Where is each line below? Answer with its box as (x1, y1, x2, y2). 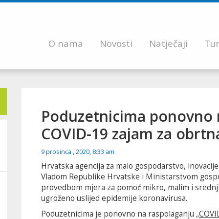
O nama (48, 37, 83, 49)
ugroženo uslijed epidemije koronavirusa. (41, 193, 187, 203)
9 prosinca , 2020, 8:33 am (41, 148, 114, 156)
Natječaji (149, 37, 188, 49)
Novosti (100, 37, 132, 49)
